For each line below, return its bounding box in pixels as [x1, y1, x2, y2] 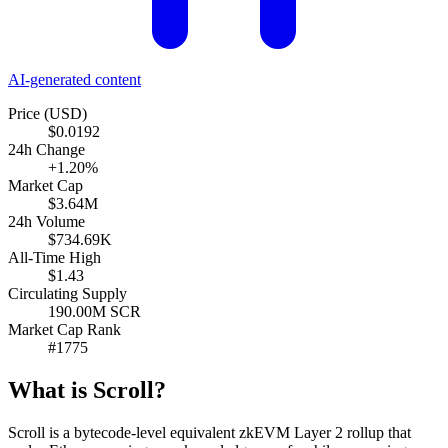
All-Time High [8, 248, 101, 266]
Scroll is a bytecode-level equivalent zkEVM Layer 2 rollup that [8, 423, 411, 441]
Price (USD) [8, 104, 87, 122]
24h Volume [8, 212, 85, 230]
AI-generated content [8, 70, 141, 88]
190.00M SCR [48, 302, 141, 320]
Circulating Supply [8, 284, 127, 302]
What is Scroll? [8, 376, 166, 403]
